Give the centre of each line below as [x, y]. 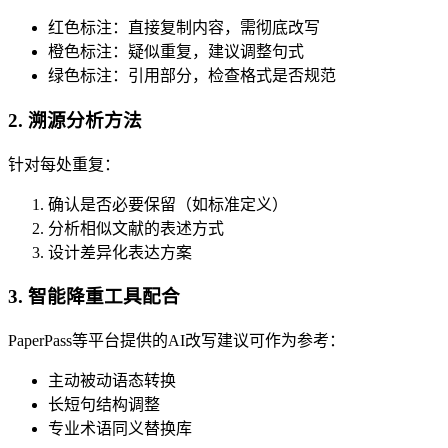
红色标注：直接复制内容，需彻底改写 [184, 28]
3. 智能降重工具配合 [94, 297]
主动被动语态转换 [112, 380]
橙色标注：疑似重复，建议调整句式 [176, 52]
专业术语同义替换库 [120, 428]
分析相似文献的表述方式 [136, 228]
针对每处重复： [64, 164]
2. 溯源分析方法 [75, 120]
